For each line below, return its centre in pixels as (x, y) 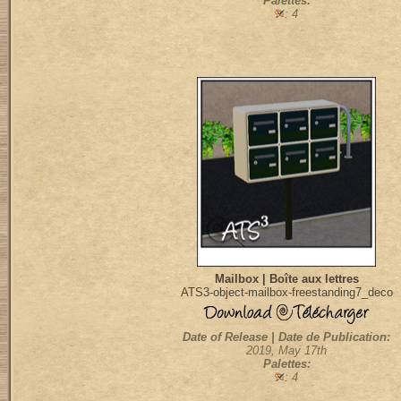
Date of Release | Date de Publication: (286, 337)
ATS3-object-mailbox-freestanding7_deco (286, 292)
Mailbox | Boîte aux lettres (286, 279)
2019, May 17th (286, 350)
